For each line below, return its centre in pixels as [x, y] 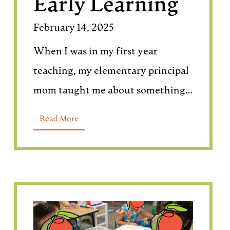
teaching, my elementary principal [111, 71]
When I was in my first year [95, 52]
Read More [59, 119]
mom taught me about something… [113, 91]
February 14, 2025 [74, 28]
